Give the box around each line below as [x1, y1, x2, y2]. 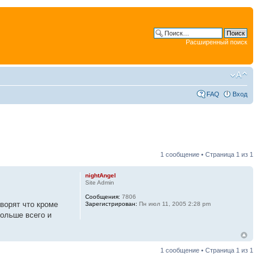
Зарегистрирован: [85, 200, 137, 207]
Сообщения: [85, 193, 120, 200]
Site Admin [85, 179, 114, 186]
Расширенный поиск [186, 38, 247, 46]
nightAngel [85, 172, 116, 179]
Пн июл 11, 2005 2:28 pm [137, 200, 211, 207]
